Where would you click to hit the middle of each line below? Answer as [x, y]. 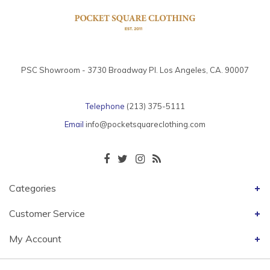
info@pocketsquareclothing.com [146, 124]
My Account [35, 238]
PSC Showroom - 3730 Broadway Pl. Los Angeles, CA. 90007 [135, 70]
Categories [33, 188]
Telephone [105, 106]
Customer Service [47, 213]
